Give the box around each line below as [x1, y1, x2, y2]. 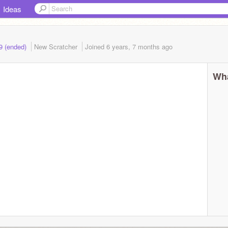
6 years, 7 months [106, 42, 160, 51]
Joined [85, 42, 106, 51]
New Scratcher [34, 42, 79, 51]
